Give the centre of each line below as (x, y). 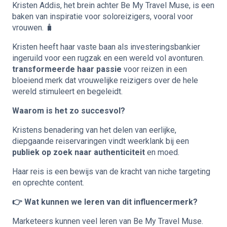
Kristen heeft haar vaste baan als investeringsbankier (106, 47)
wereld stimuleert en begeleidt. (67, 91)
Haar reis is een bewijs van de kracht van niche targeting (111, 171)
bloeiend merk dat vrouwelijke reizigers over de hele (105, 80)
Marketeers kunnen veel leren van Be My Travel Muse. (108, 221)
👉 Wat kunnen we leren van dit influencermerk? (105, 202)
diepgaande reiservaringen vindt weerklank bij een (101, 141)
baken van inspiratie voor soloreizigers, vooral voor (103, 16)
